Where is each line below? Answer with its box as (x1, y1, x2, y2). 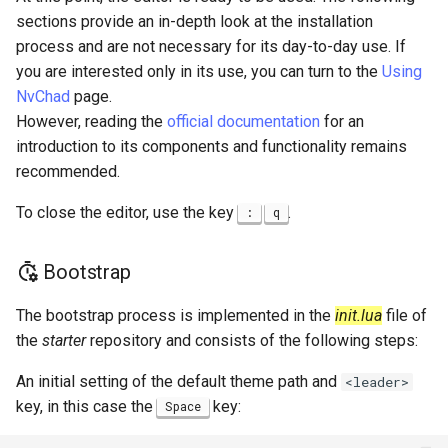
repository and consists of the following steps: (86, 331, 418, 350)
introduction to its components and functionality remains (16, 137, 407, 156)
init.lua (335, 306, 382, 325)
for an (320, 112, 364, 131)
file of (382, 306, 427, 325)
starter (42, 331, 86, 350)
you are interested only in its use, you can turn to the (16, 62, 382, 81)
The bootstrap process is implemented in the (16, 306, 335, 325)
